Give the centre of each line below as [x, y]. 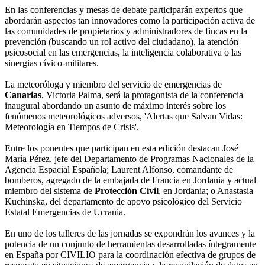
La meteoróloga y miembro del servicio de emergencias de [113, 85]
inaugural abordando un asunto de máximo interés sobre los [115, 106]
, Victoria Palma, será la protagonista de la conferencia [142, 95]
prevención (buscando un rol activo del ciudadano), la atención [122, 42]
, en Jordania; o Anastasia [206, 191]
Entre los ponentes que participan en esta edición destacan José [122, 148]
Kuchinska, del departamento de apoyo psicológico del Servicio [123, 202]
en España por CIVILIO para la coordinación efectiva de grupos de [130, 255]
